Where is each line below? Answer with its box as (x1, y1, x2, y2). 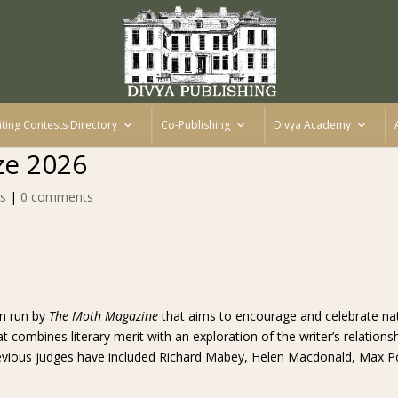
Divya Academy (273, 117, 351, 132)
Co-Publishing (160, 117, 230, 132)
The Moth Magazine (48, 307, 158, 324)
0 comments (20, 188, 93, 205)
